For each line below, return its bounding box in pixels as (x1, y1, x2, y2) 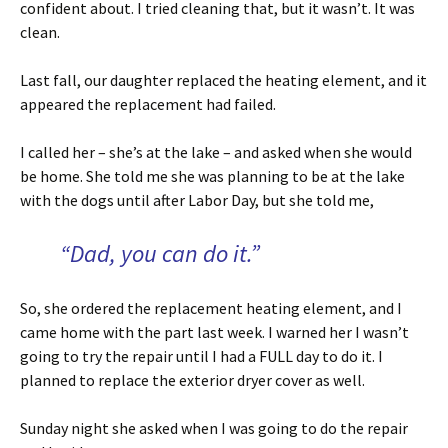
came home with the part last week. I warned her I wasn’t (20, 321, 409, 342)
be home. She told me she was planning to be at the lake (20, 165, 405, 186)
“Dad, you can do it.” (60, 237, 260, 269)
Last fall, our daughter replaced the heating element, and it (20, 69, 427, 90)
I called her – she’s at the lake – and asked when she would (20, 141, 412, 162)
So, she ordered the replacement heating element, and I (20, 297, 402, 318)
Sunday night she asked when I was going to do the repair (20, 417, 408, 438)
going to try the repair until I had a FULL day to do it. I (20, 345, 383, 366)
